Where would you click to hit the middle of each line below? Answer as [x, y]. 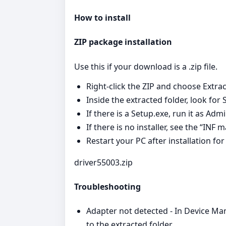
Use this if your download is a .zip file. [146, 66]
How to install [102, 18]
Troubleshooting [107, 187]
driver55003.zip [103, 162]
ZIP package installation [123, 42]
